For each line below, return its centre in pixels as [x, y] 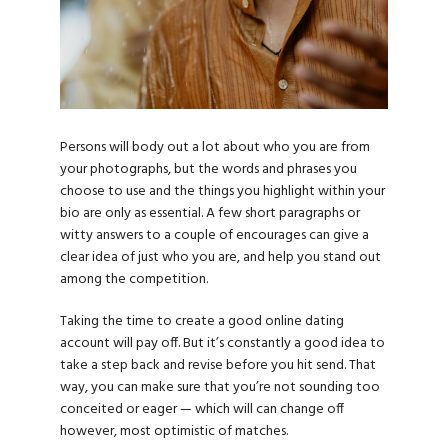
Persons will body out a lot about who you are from [215, 147]
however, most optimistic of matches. [174, 431]
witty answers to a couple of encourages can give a [214, 235]
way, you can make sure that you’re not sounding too [220, 387]
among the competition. [134, 279]
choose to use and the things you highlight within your [222, 191]
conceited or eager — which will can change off [202, 409]
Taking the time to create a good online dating [202, 321]
